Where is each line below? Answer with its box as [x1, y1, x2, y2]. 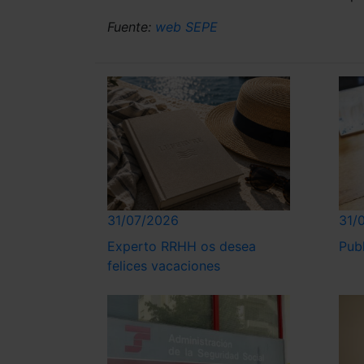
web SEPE [155, 18, 218, 35]
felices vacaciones [107, 258, 220, 275]
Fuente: [107, 18, 155, 35]
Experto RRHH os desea [107, 238, 256, 255]
